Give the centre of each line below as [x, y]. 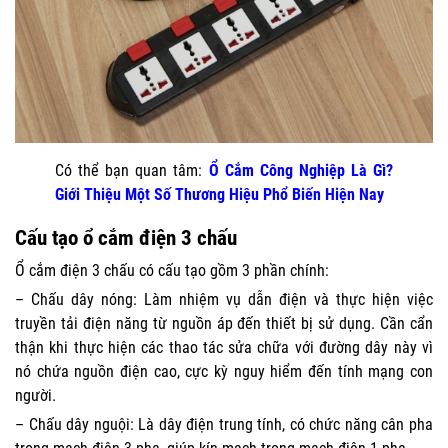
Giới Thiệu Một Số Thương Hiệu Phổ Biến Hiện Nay [219, 194]
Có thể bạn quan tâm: [132, 170]
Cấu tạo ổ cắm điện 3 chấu [126, 237]
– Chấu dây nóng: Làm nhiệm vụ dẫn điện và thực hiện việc [224, 299]
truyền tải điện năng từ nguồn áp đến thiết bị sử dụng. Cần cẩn [224, 323]
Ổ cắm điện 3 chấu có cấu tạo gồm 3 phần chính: [172, 270]
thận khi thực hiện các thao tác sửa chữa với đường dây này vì [224, 347]
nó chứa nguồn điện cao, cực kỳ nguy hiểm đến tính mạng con [224, 371]
